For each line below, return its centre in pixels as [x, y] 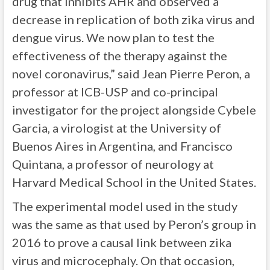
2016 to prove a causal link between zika [121, 242]
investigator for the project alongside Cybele [134, 110]
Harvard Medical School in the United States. [134, 182]
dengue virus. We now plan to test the [113, 37]
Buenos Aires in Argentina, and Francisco [122, 146]
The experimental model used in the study [124, 206]
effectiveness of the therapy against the [119, 55]
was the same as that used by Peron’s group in [134, 224]
